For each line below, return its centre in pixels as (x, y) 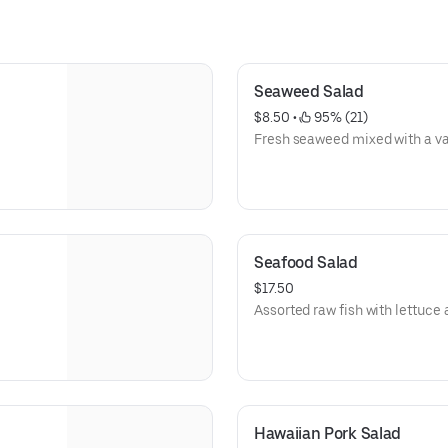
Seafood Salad (306, 262)
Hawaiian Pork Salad (327, 433)
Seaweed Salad (309, 91)
